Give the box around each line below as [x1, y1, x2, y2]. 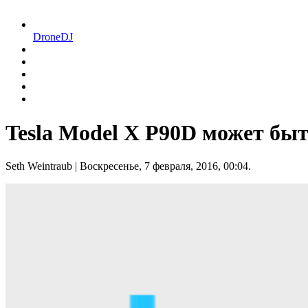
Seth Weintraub [5, 160, 72, 172]
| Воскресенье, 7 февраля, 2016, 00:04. [72, 160, 251, 172]
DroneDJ [33, 31, 73, 43]
